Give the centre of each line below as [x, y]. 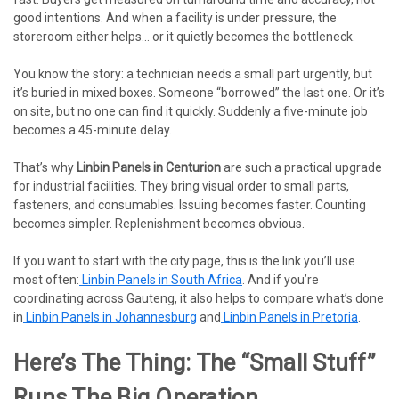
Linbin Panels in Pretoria [291, 317]
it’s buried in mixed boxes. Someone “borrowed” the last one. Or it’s [199, 92]
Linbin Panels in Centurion [149, 167]
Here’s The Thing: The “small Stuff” [194, 362]
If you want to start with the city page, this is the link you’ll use [184, 261]
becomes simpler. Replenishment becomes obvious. [159, 223]
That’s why [45, 167]
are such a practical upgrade [301, 167]
